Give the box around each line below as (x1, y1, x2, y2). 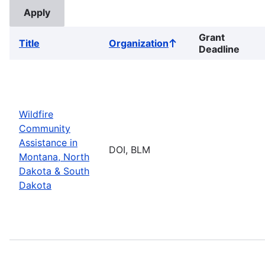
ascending (169, 50, 216, 62)
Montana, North (19, 150, 89, 163)
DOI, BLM (109, 143, 150, 156)
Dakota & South (19, 164, 89, 177)
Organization (109, 37, 169, 49)
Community (19, 122, 70, 134)
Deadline (199, 43, 240, 55)
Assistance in (19, 136, 77, 148)
